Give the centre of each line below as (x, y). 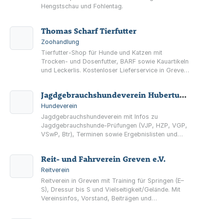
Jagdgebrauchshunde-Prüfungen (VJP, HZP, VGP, (114, 125)
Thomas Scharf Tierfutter (89, 31)
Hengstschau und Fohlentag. (82, 6)
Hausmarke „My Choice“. (77, 88)
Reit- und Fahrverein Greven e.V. (103, 159)
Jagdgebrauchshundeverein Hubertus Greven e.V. (183, 95)
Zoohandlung (60, 42)
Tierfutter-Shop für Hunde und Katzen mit (102, 53)
